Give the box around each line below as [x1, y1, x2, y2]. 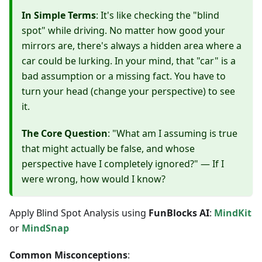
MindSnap [22, 222, 69, 235]
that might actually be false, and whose [22, 142, 195, 156]
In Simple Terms [22, 9, 96, 22]
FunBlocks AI [149, 206, 209, 220]
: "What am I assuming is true [108, 127, 237, 140]
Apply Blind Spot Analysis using [9, 206, 149, 220]
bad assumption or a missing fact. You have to [22, 70, 226, 83]
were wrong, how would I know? [22, 173, 166, 186]
